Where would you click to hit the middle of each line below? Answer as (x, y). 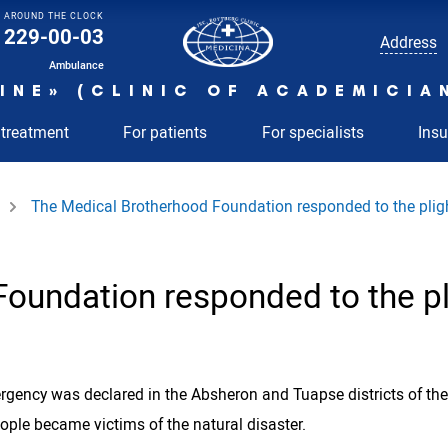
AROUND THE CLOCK (54, 16)
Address (408, 41)
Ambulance (77, 65)
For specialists (312, 132)
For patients (165, 132)
